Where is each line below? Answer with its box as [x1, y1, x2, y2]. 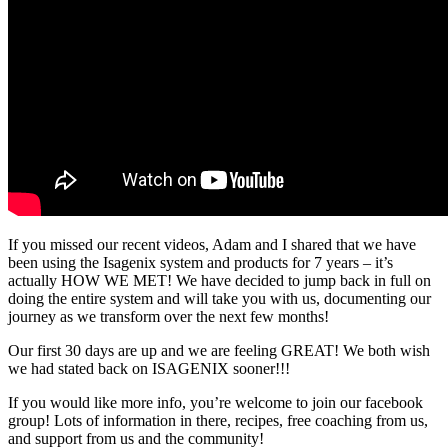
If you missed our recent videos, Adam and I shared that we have [8, 235, 416, 253]
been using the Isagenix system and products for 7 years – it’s [8, 253, 393, 271]
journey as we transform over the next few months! [8, 307, 329, 325]
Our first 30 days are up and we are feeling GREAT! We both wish [8, 341, 430, 359]
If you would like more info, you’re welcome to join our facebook [8, 393, 423, 411]
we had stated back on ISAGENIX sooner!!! [8, 359, 290, 377]
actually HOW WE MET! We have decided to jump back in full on [8, 271, 431, 289]
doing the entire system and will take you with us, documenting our [8, 289, 431, 307]
